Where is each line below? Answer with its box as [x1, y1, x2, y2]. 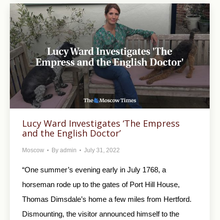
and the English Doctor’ [22, 127, 121, 139]
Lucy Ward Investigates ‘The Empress [22, 117, 180, 129]
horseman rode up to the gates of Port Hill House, [22, 180, 180, 189]
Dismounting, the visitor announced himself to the [22, 209, 179, 218]
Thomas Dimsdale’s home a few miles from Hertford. [22, 194, 192, 203]
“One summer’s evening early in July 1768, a [22, 165, 166, 174]
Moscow [22, 146, 44, 154]
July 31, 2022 [84, 146, 120, 154]
